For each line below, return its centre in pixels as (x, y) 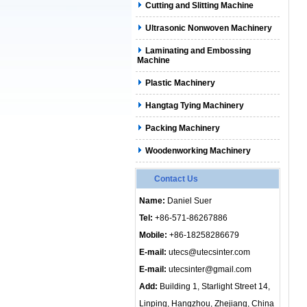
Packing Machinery (183, 128)
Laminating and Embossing (198, 51)
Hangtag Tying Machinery (195, 106)
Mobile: (153, 235)
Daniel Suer (188, 201)
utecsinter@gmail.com (210, 269)
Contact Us (176, 179)
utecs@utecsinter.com (209, 252)
